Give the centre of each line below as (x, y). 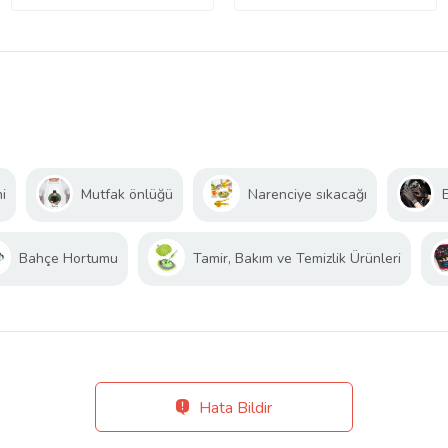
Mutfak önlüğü (127, 194)
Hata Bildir (235, 407)
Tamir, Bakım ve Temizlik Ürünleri (297, 258)
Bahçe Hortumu (68, 258)
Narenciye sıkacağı (307, 194)
